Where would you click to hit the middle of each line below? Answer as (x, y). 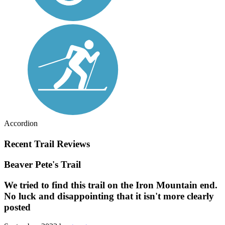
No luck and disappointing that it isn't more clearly (109, 196)
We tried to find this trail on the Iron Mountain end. (111, 185)
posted (17, 207)
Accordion (21, 124)
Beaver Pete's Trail (42, 164)
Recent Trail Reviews (47, 144)
